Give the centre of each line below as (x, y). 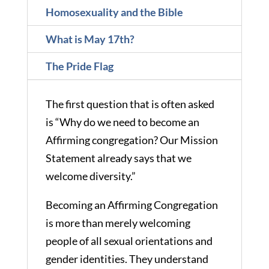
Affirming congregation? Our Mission (131, 140)
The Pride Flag (79, 66)
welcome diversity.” (90, 176)
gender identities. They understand (127, 258)
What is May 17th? (90, 39)
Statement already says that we (118, 158)
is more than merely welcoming (118, 222)
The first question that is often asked (130, 104)
